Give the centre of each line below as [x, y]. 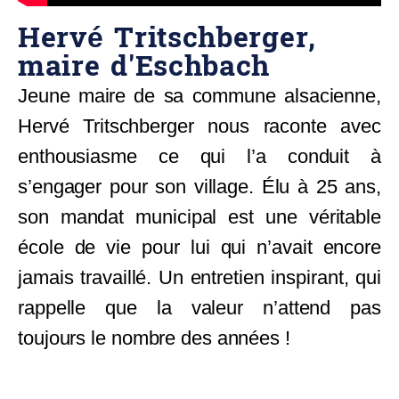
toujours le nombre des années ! [157, 338]
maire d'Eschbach [144, 66]
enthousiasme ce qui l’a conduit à [199, 156]
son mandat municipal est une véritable [199, 216]
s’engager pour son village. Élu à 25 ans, [199, 186]
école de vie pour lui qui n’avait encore [199, 247]
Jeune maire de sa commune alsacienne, [199, 95]
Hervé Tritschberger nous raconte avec [199, 126]
